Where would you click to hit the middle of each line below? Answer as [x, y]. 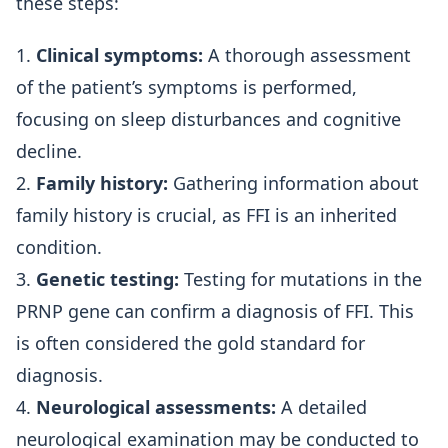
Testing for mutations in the [300, 279]
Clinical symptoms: [119, 55]
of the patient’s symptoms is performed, [186, 87]
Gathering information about [293, 183]
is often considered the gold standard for [190, 343]
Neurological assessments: [156, 407]
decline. [49, 151]
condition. [59, 247]
